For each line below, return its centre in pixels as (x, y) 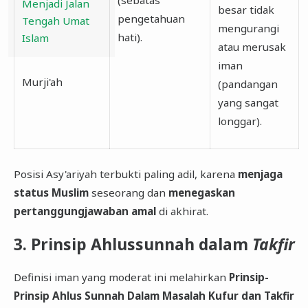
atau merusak (252, 46)
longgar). (240, 121)
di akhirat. (182, 211)
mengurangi (248, 28)
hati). (130, 37)
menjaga (260, 174)
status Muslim (51, 193)
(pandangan (247, 84)
